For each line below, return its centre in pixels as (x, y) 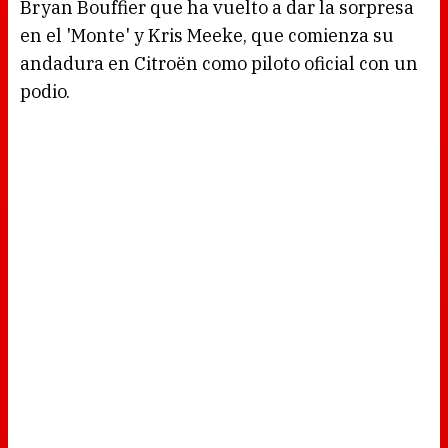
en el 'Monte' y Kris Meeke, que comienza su (207, 36)
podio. (45, 92)
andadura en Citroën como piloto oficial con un (219, 64)
